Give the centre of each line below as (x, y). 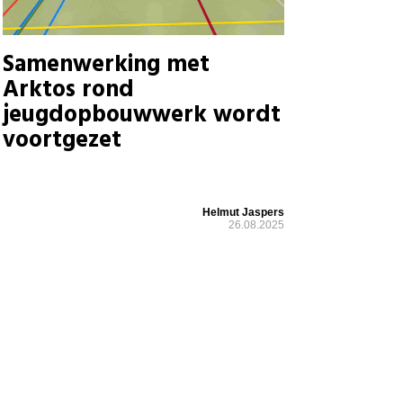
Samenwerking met (106, 65)
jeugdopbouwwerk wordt (141, 115)
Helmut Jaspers (243, 212)
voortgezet (62, 140)
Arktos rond (68, 90)
